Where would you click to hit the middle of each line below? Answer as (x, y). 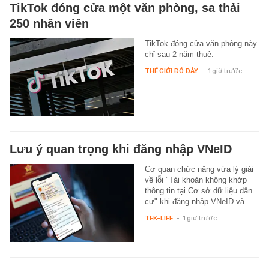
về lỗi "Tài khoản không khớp (195, 180)
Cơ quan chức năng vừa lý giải (199, 169)
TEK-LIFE (159, 218)
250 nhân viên (49, 23)
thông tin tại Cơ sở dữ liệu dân (198, 190)
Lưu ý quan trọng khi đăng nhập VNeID (121, 149)
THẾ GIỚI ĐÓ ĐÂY (171, 71)
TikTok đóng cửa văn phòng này (201, 43)
